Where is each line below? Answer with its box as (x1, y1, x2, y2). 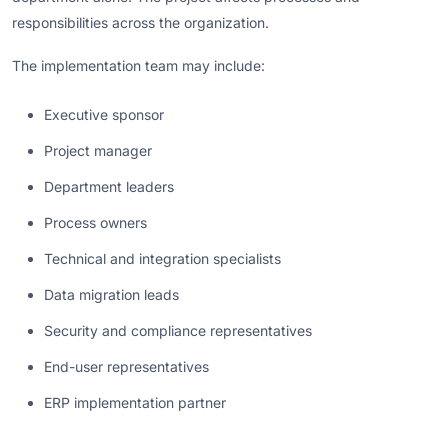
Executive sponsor (44, 106, 164, 124)
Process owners (44, 214, 147, 232)
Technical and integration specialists (44, 250, 281, 268)
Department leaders (44, 178, 174, 196)
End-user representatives (44, 358, 209, 376)
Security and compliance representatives (44, 322, 312, 340)
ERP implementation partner (44, 394, 226, 412)
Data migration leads (44, 286, 179, 304)
